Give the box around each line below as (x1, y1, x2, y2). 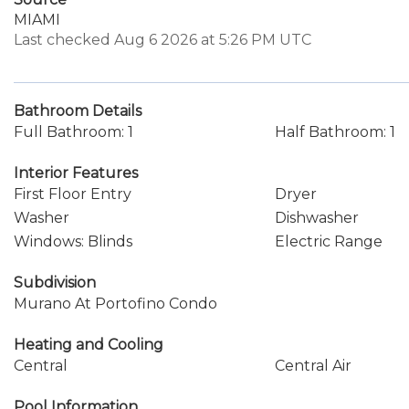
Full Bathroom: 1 (14, 123, 133, 141)
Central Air (274, 357, 351, 374)
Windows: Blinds (14, 233, 132, 250)
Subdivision (14, 274, 96, 291)
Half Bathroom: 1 (274, 123, 395, 141)
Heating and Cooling (14, 336, 163, 353)
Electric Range (274, 233, 383, 250)
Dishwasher (274, 209, 359, 226)
